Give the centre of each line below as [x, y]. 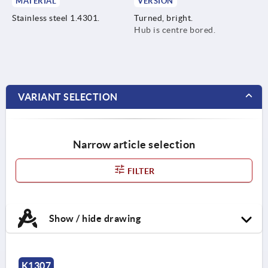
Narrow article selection [134, 144]
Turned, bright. [164, 18]
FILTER [140, 171]
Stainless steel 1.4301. [56, 18]
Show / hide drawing [94, 218]
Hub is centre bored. [175, 30]
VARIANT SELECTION [68, 97]
